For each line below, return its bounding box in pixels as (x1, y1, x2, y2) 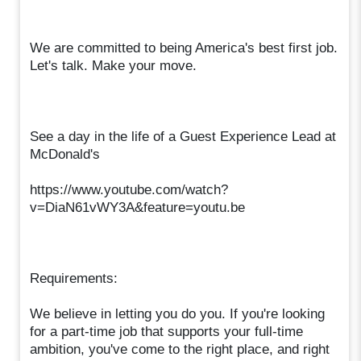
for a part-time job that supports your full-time (30, 323, 304, 339)
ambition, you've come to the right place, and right (30, 341, 330, 357)
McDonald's (30, 146, 101, 162)
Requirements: (30, 270, 118, 286)
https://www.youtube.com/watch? (30, 181, 229, 197)
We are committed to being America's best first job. (30, 39, 338, 56)
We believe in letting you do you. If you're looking (30, 305, 326, 322)
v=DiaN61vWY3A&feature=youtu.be (30, 199, 246, 215)
